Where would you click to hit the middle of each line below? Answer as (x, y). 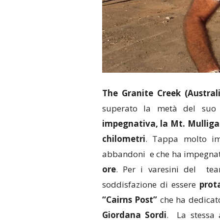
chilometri (124, 139)
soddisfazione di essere (151, 185)
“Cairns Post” (130, 200)
